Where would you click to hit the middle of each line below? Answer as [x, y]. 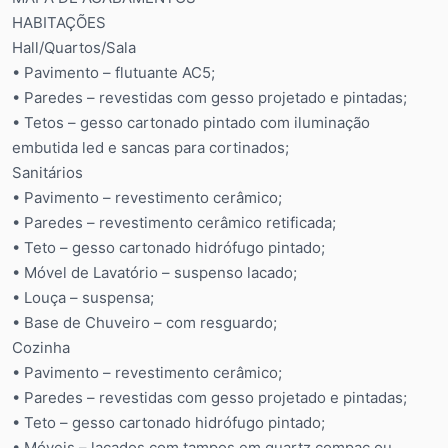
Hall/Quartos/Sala [74, 47]
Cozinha [41, 347]
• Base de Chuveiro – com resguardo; [144, 322]
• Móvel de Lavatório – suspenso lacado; [154, 272]
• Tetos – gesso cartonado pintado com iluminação [191, 122]
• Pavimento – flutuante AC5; [113, 72]
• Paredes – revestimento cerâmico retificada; [174, 222]
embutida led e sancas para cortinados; [150, 147]
